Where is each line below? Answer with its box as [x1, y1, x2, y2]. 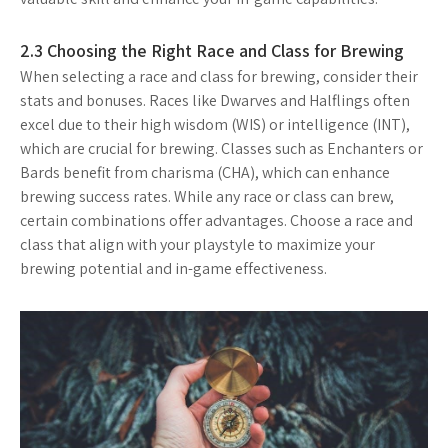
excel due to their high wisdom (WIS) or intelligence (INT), [20, 113, 410, 135]
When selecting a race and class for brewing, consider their [20, 65, 418, 87]
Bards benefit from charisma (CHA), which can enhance [20, 161, 390, 183]
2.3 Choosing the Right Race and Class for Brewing [20, 38, 404, 62]
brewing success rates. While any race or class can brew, [20, 185, 394, 207]
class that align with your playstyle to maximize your [20, 233, 375, 255]
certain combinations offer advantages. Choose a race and [20, 209, 413, 231]
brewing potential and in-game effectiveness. [20, 257, 327, 279]
